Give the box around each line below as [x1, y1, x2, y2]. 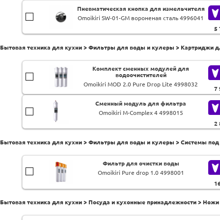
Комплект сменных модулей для [92, 65, 190, 72]
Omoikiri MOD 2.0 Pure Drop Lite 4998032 [83, 81, 198, 88]
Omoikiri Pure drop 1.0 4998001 [97, 169, 184, 176]
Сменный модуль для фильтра [95, 100, 187, 107]
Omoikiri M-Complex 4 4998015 [98, 109, 183, 116]
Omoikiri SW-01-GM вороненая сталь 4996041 [78, 14, 204, 21]
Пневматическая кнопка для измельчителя [77, 5, 205, 12]
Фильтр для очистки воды [102, 160, 179, 167]
